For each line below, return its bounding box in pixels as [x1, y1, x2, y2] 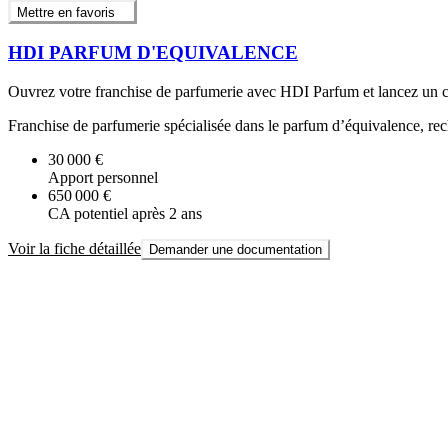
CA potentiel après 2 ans [48, 204, 202, 222]
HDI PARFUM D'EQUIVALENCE [8, 42, 298, 64]
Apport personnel [48, 168, 158, 186]
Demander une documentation [149, 241, 322, 257]
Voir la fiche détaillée [8, 239, 141, 257]
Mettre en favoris [17, 4, 115, 20]
